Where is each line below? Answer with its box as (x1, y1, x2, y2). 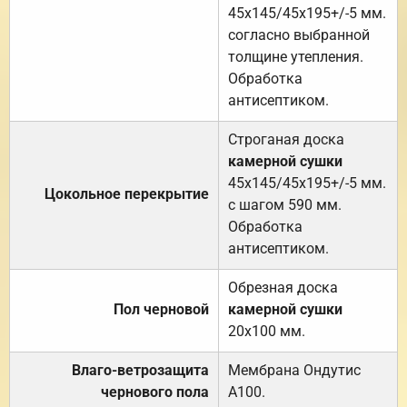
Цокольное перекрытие (45, 184, 209, 203)
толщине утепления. (228, 47, 363, 65)
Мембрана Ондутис (228, 361, 361, 379)
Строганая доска (228, 130, 344, 148)
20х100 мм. (228, 322, 305, 340)
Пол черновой (114, 300, 209, 318)
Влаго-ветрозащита (72, 361, 209, 379)
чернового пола (101, 382, 209, 401)
